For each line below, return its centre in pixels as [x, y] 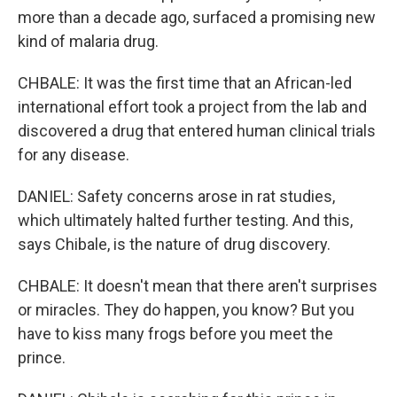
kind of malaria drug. [88, 41]
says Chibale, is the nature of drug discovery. [174, 244]
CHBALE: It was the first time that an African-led [185, 83]
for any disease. [74, 155]
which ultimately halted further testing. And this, [185, 220]
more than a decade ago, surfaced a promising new [197, 17]
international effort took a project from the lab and [192, 107]
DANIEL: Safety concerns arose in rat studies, [176, 196]
